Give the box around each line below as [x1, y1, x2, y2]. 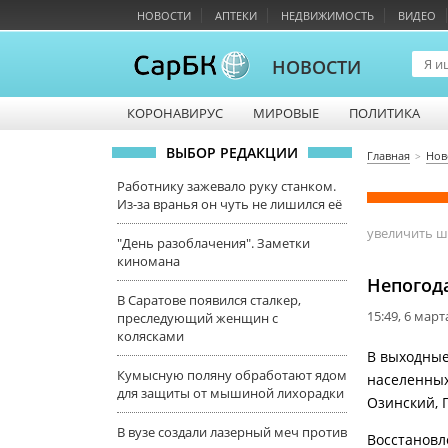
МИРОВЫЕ [253, 104, 319, 122]
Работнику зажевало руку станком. [117, 177, 336, 195]
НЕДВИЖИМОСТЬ [281, 8, 374, 23]
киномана [117, 252, 180, 270]
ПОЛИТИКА [349, 104, 420, 122]
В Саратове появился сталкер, [117, 291, 301, 309]
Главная [367, 148, 410, 163]
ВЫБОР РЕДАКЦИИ [166, 143, 298, 162]
